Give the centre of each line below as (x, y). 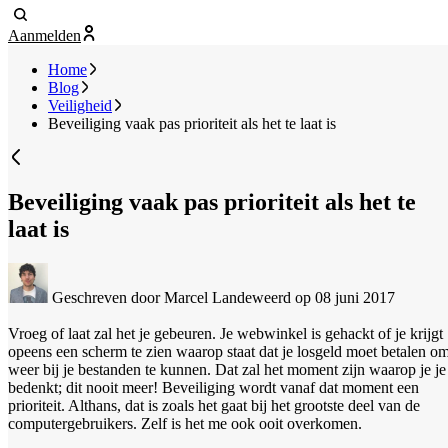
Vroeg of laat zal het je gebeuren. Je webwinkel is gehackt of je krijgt (225, 333)
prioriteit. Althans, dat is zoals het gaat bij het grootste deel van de (214, 405)
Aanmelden (44, 36)
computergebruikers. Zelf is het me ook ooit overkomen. (185, 423)
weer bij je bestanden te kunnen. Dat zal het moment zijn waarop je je (227, 369)
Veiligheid (80, 106)
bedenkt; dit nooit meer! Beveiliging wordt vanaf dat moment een (213, 387)
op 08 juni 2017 (345, 297)
